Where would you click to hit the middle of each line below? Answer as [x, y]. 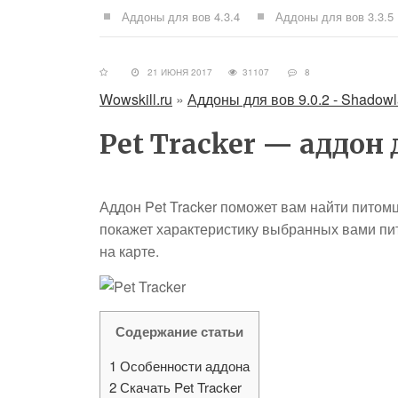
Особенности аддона [183, 366]
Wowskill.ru [136, 99]
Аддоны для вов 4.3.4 [181, 16]
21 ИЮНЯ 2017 [184, 72]
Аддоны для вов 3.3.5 [334, 16]
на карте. [129, 251]
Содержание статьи [179, 331]
